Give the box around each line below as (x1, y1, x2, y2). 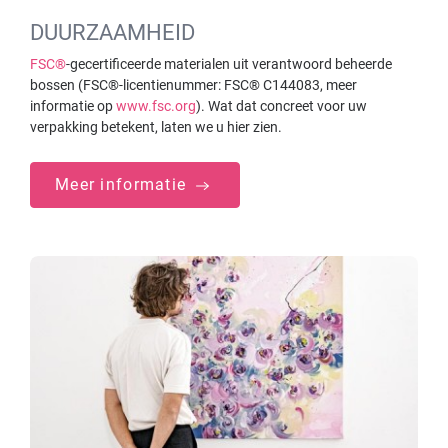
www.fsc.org (116, 98, 196, 115)
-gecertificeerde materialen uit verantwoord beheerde (66, 56, 392, 73)
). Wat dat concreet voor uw (196, 98, 367, 115)
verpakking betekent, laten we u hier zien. (30, 119, 282, 136)
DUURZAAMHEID (30, 20, 195, 46)
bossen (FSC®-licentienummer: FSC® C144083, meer (30, 77, 357, 94)
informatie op (30, 98, 116, 115)
